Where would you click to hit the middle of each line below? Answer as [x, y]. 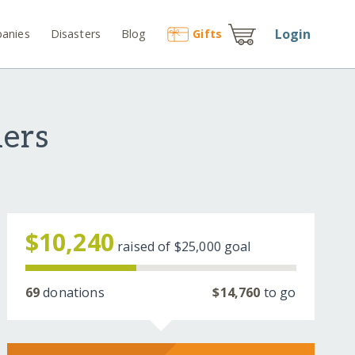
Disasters [76, 33]
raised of [146, 247]
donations [72, 293]
